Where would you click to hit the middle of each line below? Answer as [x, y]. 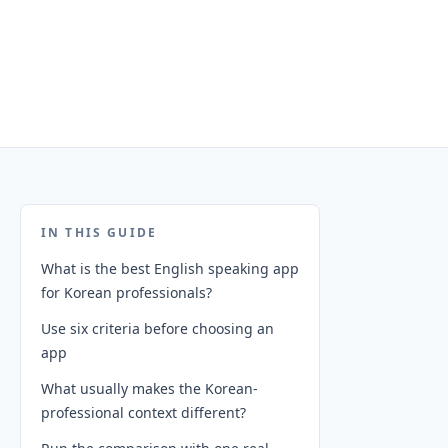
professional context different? [143, 412]
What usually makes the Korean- [149, 388]
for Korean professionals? [126, 292]
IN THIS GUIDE [99, 232]
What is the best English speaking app [170, 268]
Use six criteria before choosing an [157, 328]
